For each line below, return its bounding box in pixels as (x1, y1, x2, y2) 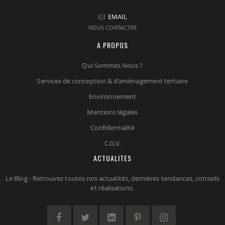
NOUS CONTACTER (88, 23, 137, 31)
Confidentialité (90, 123, 135, 132)
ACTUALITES (93, 152, 132, 163)
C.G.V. (104, 138, 121, 148)
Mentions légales (87, 107, 138, 117)
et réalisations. (90, 183, 135, 192)
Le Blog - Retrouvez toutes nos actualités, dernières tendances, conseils (6, 173, 219, 183)
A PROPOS (96, 39, 129, 50)
